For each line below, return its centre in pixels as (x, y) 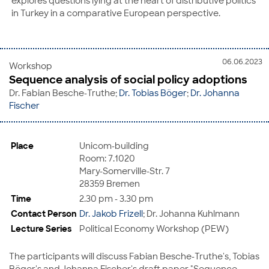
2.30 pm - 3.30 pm (116, 198)
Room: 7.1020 (107, 158)
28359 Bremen (110, 183)
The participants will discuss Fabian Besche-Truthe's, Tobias (134, 256)
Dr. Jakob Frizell (111, 213)
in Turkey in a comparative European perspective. (116, 13)
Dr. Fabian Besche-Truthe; (64, 93)
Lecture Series (41, 228)
